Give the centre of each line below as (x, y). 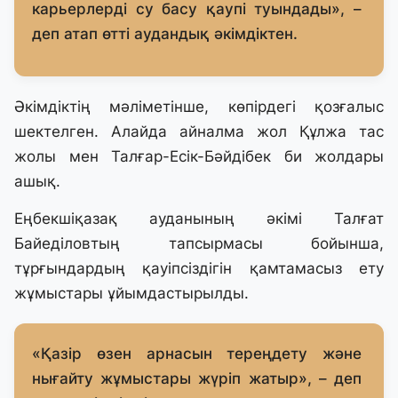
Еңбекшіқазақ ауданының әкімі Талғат (199, 219)
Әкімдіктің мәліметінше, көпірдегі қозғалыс (199, 107)
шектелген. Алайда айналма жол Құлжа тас (199, 132)
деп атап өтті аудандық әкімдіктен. (165, 34)
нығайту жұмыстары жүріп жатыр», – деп (197, 379)
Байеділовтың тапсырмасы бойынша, (199, 244)
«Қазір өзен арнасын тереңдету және (197, 354)
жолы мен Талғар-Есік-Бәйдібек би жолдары (199, 157)
